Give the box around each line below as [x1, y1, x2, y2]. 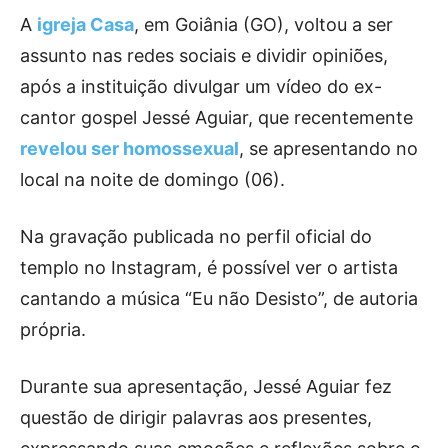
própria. [20, 318, 86, 340]
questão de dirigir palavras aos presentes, [20, 406, 372, 428]
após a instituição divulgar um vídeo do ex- [20, 75, 382, 97]
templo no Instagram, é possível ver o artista [20, 256, 398, 278]
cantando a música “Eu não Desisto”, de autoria [20, 287, 418, 309]
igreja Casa [37, 13, 134, 35]
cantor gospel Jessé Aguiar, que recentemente [20, 106, 413, 128]
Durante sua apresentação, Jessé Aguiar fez [20, 375, 392, 397]
